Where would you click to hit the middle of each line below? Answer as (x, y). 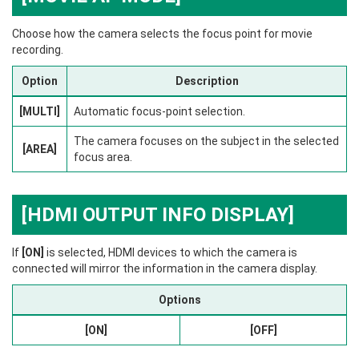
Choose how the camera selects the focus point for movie (162, 34)
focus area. (103, 157)
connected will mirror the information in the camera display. (165, 269)
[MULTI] (40, 112)
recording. (38, 50)
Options (179, 300)
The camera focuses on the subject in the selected (206, 141)
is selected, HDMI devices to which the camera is (171, 253)
